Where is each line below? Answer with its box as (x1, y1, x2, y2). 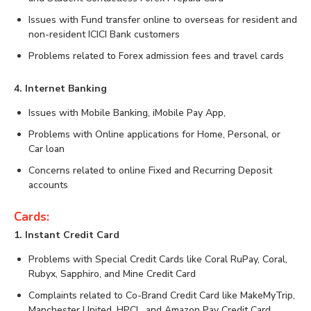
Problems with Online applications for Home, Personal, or (28, 128, 280, 142)
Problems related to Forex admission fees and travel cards (28, 49, 284, 63)
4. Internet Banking (14, 82, 107, 96)
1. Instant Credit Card (14, 228, 119, 242)
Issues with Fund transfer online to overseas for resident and (28, 13, 297, 27)
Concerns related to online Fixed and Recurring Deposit (28, 164, 272, 178)
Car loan (28, 142, 65, 156)
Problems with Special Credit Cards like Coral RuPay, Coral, (28, 253, 287, 267)
